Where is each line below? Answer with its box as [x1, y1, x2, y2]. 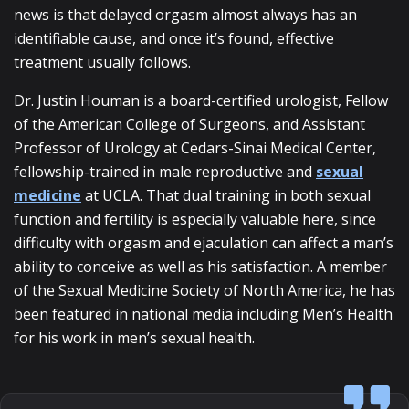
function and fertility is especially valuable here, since [14, 209, 376, 229]
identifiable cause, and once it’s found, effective [14, 28, 334, 48]
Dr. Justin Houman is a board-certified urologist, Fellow [14, 90, 388, 110]
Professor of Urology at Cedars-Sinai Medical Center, [14, 138, 376, 158]
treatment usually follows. [14, 52, 191, 72]
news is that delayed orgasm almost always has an [14, 5, 357, 25]
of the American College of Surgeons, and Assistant [14, 114, 365, 134]
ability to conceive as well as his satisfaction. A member [14, 257, 387, 277]
